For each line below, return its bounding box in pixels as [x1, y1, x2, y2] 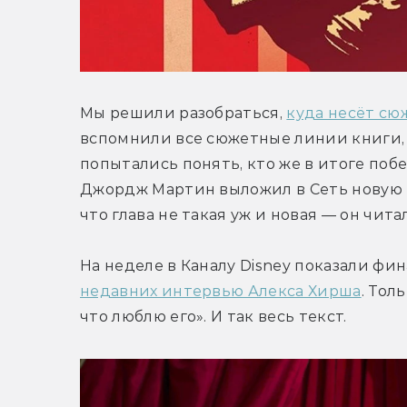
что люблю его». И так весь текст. [80, 308, 347, 326]
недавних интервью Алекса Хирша [80, 283, 362, 301]
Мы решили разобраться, [80, 104, 287, 123]
